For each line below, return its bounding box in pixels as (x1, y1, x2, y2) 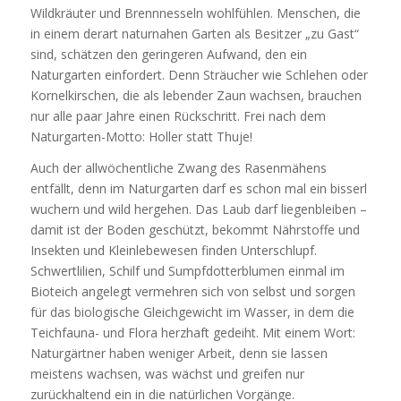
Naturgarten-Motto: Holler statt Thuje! (30, 127, 252, 145)
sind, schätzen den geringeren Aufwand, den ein (30, 45, 307, 63)
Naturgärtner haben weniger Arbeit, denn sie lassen (30, 344, 328, 362)
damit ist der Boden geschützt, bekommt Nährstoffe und (30, 220, 360, 238)
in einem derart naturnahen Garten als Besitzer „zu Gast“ (30, 24, 359, 42)
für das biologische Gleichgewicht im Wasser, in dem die (30, 303, 354, 320)
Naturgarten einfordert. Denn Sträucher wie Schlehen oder (30, 65, 368, 83)
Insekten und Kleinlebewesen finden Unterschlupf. (30, 241, 317, 259)
